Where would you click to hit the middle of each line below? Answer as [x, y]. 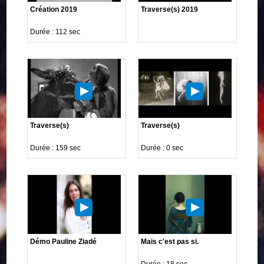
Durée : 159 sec [56, 148]
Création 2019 [54, 9]
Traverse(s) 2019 [169, 9]
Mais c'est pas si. [170, 241]
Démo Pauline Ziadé [64, 241]
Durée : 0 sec [162, 148]
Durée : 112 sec [55, 32]
